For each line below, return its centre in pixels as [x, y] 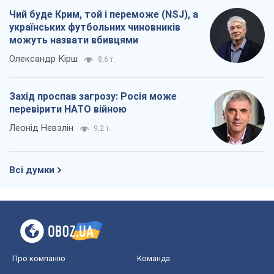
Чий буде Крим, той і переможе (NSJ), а [104, 15]
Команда [154, 259]
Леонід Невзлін [41, 128]
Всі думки [32, 170]
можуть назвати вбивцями [74, 40]
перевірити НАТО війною [68, 109]
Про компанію [39, 259]
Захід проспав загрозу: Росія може [93, 97]
